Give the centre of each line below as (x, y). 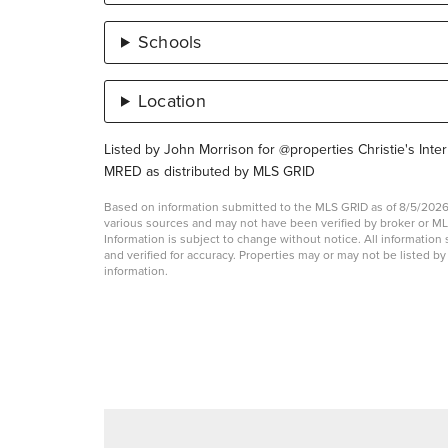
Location (171, 100)
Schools (169, 41)
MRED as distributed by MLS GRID (209, 171)
